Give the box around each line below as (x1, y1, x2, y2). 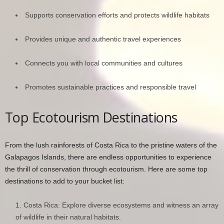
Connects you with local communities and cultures (25, 58, 182, 67)
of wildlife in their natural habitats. (15, 212, 121, 221)
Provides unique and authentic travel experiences (25, 34, 181, 43)
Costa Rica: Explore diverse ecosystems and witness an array (23, 200, 218, 209)
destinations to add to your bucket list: (5, 176, 124, 185)
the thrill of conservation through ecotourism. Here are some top (5, 164, 207, 173)
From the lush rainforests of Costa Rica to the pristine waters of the (5, 140, 217, 149)
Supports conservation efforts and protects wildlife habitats (25, 10, 209, 19)
